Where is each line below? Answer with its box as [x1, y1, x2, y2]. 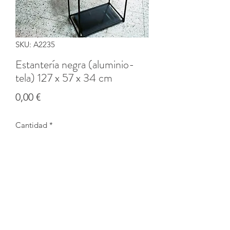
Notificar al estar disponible [35, 190, 129, 200]
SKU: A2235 [15, 39, 55, 49]
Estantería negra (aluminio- [15, 56, 135, 72]
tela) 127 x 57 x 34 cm [15, 69, 112, 86]
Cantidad [15, 120, 47, 130]
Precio [40, 90, 69, 103]
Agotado [15, 162, 44, 172]
